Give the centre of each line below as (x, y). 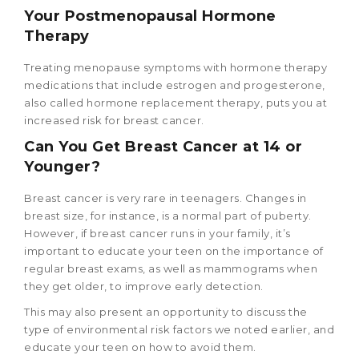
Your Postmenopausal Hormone (150, 16)
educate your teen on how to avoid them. (140, 347)
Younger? (62, 167)
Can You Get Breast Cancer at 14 (153, 147)
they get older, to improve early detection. (144, 286)
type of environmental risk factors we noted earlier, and (179, 330)
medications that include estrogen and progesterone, (175, 85)
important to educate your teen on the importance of (174, 251)
